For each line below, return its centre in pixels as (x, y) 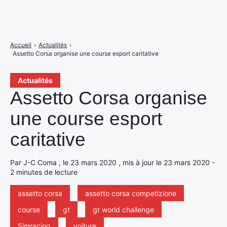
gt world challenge (123, 210)
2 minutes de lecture (44, 172)
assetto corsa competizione (131, 193)
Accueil (21, 45)
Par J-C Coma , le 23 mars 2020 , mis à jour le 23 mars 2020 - (112, 162)
